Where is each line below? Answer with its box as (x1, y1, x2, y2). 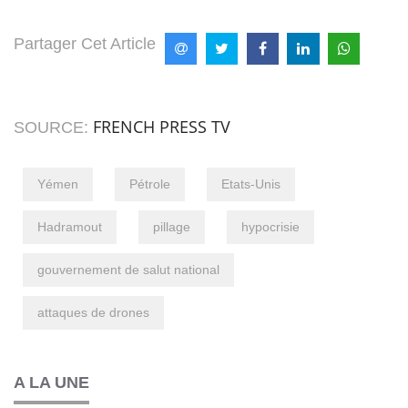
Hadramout (37, 219, 102, 234)
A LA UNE (14, 372, 89, 392)
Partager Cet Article (14, 34, 156, 53)
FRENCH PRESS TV (93, 115, 230, 138)
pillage (153, 219, 190, 234)
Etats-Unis (221, 176, 280, 191)
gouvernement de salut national (37, 261, 219, 277)
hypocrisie (241, 219, 300, 234)
